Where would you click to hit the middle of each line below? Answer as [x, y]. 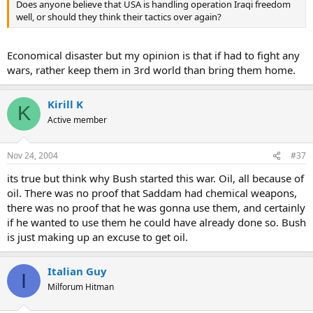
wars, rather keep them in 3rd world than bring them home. [151, 70]
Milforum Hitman [81, 287]
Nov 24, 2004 [32, 156]
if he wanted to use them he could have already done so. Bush [156, 223]
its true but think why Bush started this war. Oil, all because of [155, 179]
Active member [77, 119]
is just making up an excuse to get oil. [97, 237]
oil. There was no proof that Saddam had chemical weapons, [152, 193]
